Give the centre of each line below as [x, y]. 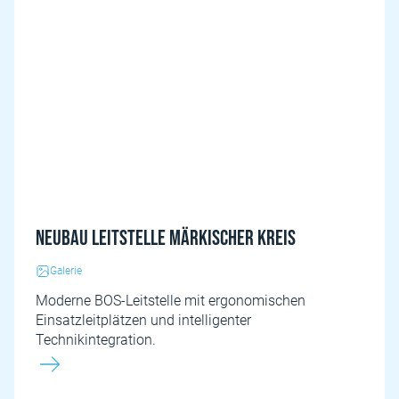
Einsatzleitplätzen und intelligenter [143, 320]
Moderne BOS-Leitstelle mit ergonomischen [171, 301]
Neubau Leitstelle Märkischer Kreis [166, 238]
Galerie [66, 271]
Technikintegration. [96, 340]
